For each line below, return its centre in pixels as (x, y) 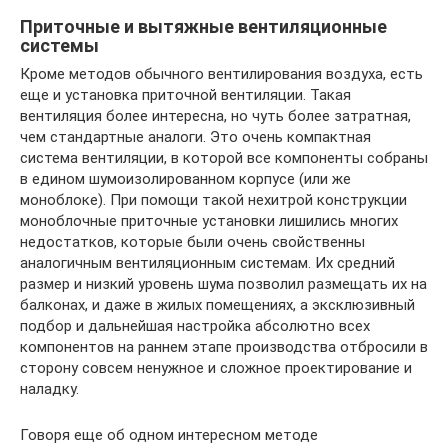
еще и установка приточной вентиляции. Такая (185, 94)
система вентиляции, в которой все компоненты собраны (224, 157)
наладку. (49, 388)
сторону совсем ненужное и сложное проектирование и (216, 367)
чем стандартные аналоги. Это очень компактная (195, 136)
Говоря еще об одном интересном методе (169, 434)
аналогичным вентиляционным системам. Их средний (207, 262)
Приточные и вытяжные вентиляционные (203, 26)
